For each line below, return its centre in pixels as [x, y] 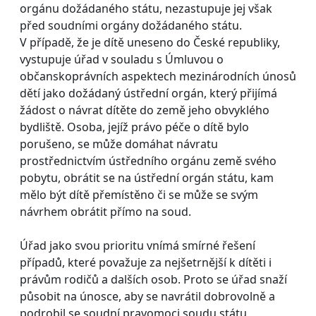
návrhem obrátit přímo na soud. [105, 211]
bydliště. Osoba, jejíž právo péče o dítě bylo [134, 127]
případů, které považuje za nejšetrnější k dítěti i [146, 262]
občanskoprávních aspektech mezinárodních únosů [158, 76]
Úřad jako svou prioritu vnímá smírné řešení [138, 245]
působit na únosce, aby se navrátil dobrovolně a [147, 296]
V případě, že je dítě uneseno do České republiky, [150, 42]
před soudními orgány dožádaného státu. [131, 25]
